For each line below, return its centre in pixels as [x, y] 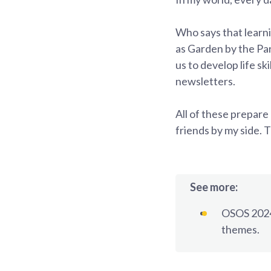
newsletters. [205, 81]
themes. [240, 229]
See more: [214, 187]
